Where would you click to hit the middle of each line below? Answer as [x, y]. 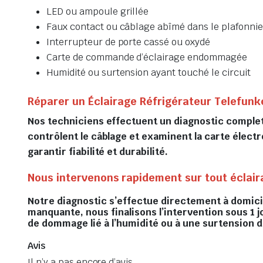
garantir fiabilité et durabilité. [98, 151]
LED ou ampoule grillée [98, 11]
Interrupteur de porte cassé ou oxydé [128, 42]
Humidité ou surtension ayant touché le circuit [149, 72]
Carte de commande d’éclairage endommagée [147, 57]
